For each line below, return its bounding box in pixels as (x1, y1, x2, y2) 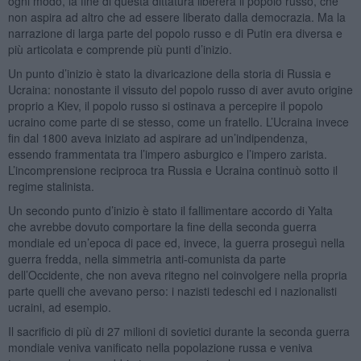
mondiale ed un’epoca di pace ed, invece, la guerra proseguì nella (7, 234, 345, 251)
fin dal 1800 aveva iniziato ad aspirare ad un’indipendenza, (7, 129, 308, 146)
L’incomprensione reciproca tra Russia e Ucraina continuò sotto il (7, 161, 338, 178)
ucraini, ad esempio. (7, 298, 114, 315)
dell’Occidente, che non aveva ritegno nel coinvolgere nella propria (7, 266, 347, 283)
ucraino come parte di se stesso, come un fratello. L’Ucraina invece (7, 113, 349, 130)
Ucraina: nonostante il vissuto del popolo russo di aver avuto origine (7, 81, 353, 98)
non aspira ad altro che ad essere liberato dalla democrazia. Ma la (7, 8, 346, 25)
